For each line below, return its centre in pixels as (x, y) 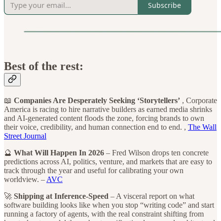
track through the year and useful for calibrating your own (94, 171)
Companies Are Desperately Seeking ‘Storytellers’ (97, 101)
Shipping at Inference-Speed (61, 196)
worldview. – (25, 180)
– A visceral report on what (151, 196)
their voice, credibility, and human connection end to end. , (96, 127)
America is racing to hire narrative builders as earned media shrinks (108, 110)
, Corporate (199, 101)
